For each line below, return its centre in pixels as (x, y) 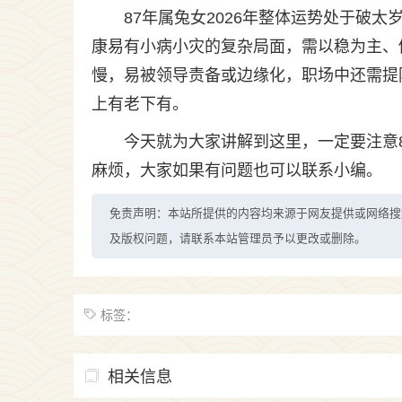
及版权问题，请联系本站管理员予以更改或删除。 (238, 238)
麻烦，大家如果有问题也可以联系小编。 (237, 170)
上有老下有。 (140, 104)
